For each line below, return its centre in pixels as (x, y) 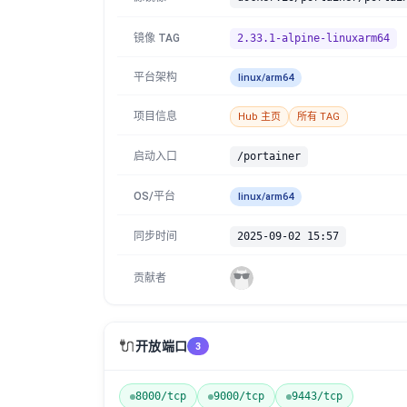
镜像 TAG (157, 38)
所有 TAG (318, 117)
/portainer (269, 156)
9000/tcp (239, 396)
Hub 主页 (259, 117)
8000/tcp (161, 396)
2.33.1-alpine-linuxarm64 (313, 38)
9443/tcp (317, 396)
